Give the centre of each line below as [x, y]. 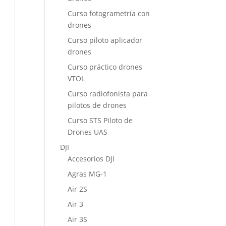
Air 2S [78, 189]
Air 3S [78, 219]
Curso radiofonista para [108, 94]
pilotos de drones [97, 105]
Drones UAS [88, 132]
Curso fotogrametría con [109, 13]
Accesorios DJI [91, 159]
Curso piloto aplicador [105, 40]
